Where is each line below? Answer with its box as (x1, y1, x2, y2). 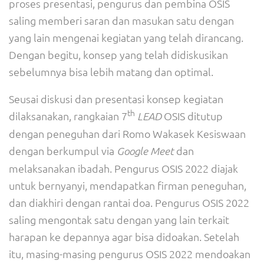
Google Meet (117, 144, 174, 157)
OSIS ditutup (161, 109, 223, 123)
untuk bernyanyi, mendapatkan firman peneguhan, (9, 179, 246, 192)
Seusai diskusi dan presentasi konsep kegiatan (9, 92, 223, 105)
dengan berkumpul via (9, 144, 117, 157)
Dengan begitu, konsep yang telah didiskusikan (9, 48, 228, 61)
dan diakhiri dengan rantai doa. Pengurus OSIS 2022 (9, 196, 249, 209)
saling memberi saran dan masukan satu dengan (9, 14, 234, 27)
